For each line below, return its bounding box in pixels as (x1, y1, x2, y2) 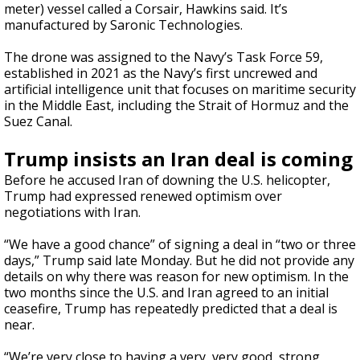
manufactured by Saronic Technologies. (4, 15, 243, 34)
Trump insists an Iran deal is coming (4, 145, 353, 172)
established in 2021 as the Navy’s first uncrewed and (4, 63, 317, 82)
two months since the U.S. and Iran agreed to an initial (4, 283, 329, 301)
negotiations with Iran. (4, 202, 141, 221)
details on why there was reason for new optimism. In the (4, 267, 349, 285)
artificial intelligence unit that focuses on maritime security (4, 80, 356, 98)
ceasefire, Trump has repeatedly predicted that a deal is (4, 299, 337, 317)
